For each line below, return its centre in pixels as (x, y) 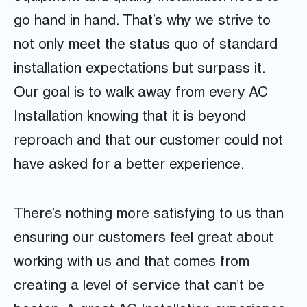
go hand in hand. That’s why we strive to (142, 22)
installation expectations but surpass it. (139, 70)
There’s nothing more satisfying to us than (149, 214)
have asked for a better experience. (129, 166)
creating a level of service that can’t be (139, 286)
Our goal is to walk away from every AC (141, 94)
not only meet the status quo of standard (146, 46)
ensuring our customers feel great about (144, 238)
